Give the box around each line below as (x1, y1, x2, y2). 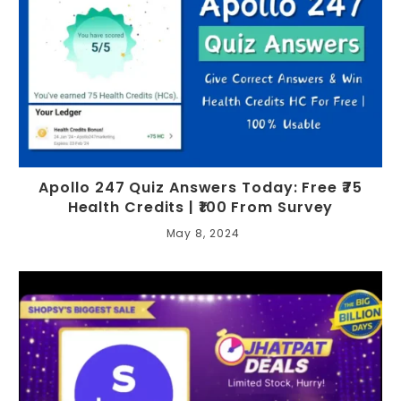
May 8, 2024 (166, 226, 240, 242)
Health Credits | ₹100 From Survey (67, 197, 334, 218)
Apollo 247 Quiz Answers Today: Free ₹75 (38, 177, 363, 199)
